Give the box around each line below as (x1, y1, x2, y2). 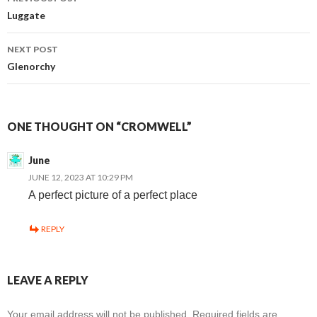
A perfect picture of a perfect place (28, 189, 197, 202)
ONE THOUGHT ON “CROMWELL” (7, 120, 192, 134)
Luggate (7, 9, 45, 22)
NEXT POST (7, 44, 58, 55)
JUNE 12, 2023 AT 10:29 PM (28, 172, 133, 183)
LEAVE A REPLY (7, 273, 88, 287)
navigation (6, 30, 169, 71)
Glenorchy (7, 60, 55, 73)
